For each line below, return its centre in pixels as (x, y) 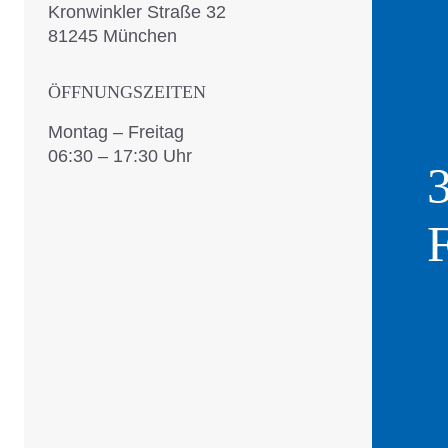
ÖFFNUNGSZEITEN (127, 92)
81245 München (112, 36)
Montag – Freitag (116, 132)
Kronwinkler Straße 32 (137, 12)
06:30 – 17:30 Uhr (120, 156)
